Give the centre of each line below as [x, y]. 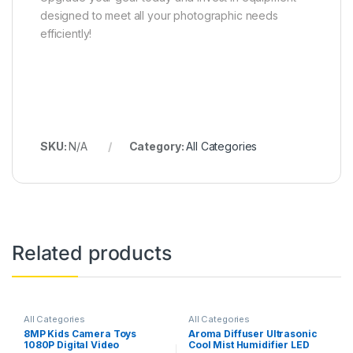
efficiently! [66, 33]
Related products [92, 253]
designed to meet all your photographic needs [159, 15]
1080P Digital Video [71, 345]
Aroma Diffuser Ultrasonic [253, 334]
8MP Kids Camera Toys [80, 334]
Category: [158, 146]
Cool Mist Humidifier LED [249, 345]
